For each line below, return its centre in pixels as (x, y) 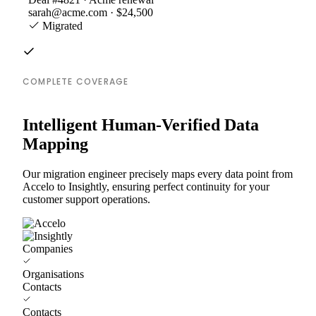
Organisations (53, 274)
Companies (48, 248)
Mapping (55, 144)
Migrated (61, 25)
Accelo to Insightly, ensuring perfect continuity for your (146, 186)
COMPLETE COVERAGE (76, 81)
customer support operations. (86, 199)
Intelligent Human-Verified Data (141, 124)
